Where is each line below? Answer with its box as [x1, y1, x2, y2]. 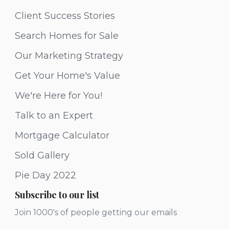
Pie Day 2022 [15, 170, 76, 181]
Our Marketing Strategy [15, 50, 123, 61]
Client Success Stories [15, 10, 115, 21]
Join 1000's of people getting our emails [15, 208, 177, 217]
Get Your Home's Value [15, 70, 120, 81]
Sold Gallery [15, 150, 70, 161]
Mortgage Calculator [15, 130, 109, 141]
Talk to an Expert [15, 110, 93, 121]
